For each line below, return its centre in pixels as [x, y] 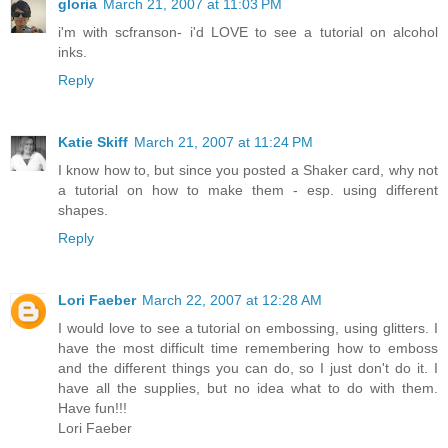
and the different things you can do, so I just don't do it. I [248, 367]
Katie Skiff [93, 141]
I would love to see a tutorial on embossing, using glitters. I [248, 327]
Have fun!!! [92, 407]
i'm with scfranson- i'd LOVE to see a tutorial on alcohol [248, 31]
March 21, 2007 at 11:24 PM [223, 141]
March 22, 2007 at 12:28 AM [232, 299]
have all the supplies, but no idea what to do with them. [248, 387]
